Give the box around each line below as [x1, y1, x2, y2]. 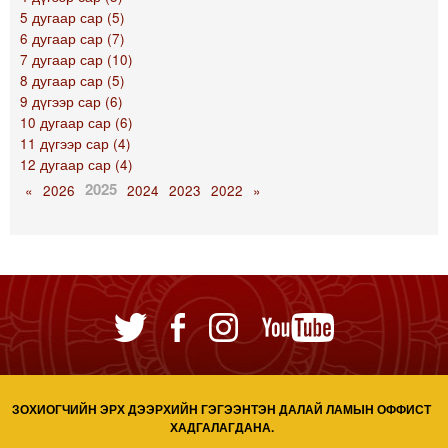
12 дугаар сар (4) [20, 155, 133, 175]
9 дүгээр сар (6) [20, 92, 123, 112]
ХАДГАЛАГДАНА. [169, 418, 274, 437]
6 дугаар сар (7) [20, 29, 125, 49]
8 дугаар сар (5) [20, 71, 125, 91]
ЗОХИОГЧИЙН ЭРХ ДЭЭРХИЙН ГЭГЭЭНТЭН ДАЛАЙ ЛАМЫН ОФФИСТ [12, 400, 431, 419]
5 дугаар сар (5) [20, 8, 125, 28]
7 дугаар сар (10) [20, 50, 133, 70]
